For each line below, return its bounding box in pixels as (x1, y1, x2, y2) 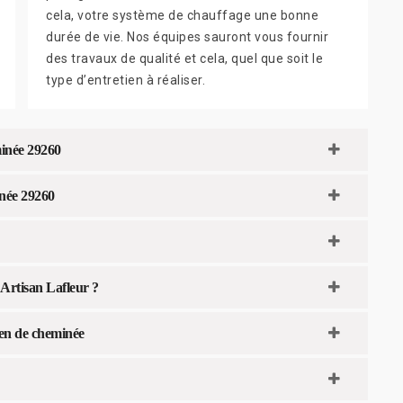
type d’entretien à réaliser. (46, 72, 205, 87)
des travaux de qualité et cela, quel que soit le (46, 50, 323, 66)
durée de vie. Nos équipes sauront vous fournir (46, 29, 328, 44)
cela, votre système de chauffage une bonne (46, 7, 318, 22)
